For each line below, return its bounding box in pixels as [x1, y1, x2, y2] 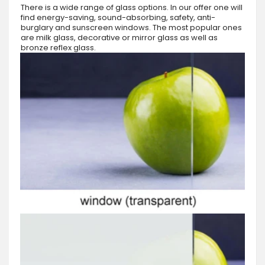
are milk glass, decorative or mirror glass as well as [21, 31, 218, 43]
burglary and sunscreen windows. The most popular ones [21, 21, 242, 33]
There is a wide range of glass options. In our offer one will [21, 1, 243, 13]
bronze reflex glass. [21, 41, 96, 53]
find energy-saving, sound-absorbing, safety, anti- [21, 11, 215, 23]
